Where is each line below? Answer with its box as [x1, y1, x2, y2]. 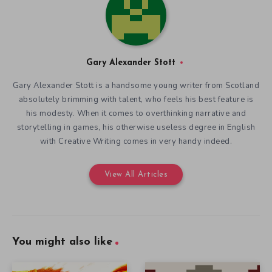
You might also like [12, 236, 112, 248]
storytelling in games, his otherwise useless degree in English [16, 121, 256, 133]
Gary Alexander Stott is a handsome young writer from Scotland [12, 80, 260, 91]
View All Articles [104, 170, 168, 178]
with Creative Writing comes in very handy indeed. [39, 135, 233, 147]
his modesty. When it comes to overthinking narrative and [26, 107, 246, 119]
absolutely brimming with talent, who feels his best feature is [18, 93, 254, 105]
